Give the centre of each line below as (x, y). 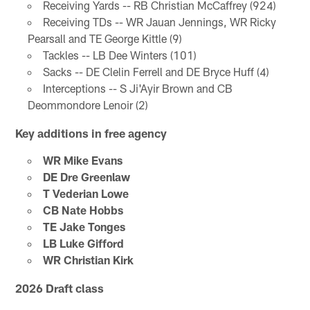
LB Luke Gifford (83, 243)
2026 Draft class (60, 288)
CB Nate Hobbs (83, 210)
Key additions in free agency (91, 133)
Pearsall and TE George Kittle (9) (104, 38)
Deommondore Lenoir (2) (88, 104)
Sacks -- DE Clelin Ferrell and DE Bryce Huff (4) (156, 71)
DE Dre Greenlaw (86, 176)
